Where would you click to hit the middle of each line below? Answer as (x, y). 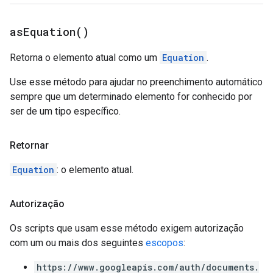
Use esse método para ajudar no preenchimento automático (136, 82)
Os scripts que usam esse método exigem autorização (127, 228)
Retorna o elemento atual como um (85, 58)
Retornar (29, 145)
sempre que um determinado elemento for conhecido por (131, 97)
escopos (165, 243)
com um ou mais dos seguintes (78, 243)
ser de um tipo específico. (65, 111)
